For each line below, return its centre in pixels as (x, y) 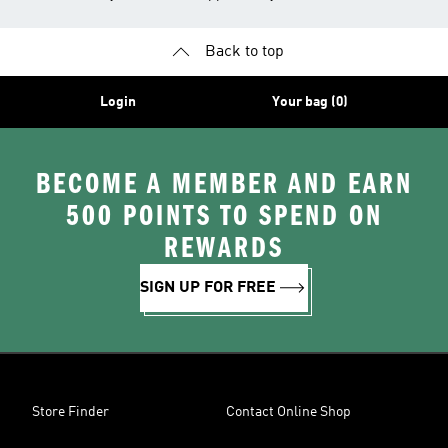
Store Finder (70, 412)
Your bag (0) (310, 102)
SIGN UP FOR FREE (208, 288)
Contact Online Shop (288, 412)
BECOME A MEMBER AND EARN (224, 184)
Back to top (244, 52)
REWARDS (224, 248)
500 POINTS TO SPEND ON (224, 216)
